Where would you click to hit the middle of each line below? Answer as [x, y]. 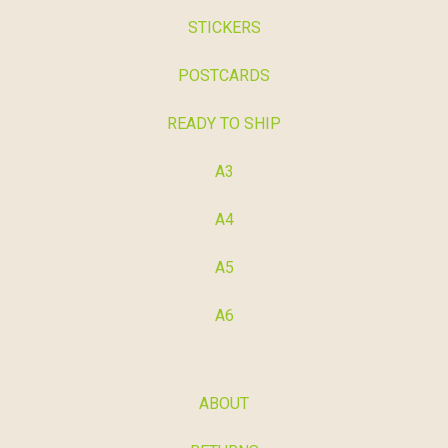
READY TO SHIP [224, 124]
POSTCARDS [224, 76]
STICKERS [224, 28]
